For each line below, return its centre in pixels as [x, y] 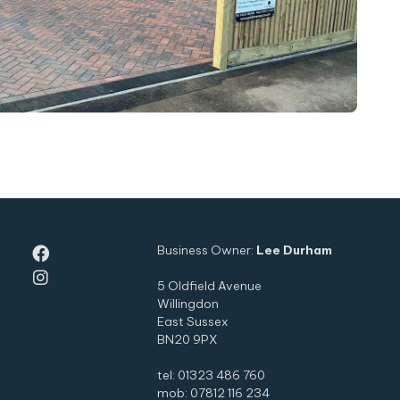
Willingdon [188, 303]
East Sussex [192, 321]
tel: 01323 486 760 [211, 375]
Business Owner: [207, 250]
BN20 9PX [187, 339]
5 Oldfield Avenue [209, 285]
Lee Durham [294, 250]
